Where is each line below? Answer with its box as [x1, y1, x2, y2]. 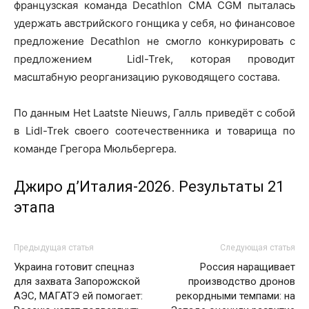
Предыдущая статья [14, 242, 94, 252]
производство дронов [188, 275, 295, 288]
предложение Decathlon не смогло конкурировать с [14, 34, 295, 48]
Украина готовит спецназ [14, 260, 134, 273]
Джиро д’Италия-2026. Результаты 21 [14, 177, 284, 195]
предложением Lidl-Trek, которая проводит [14, 52, 295, 66]
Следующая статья [220, 242, 295, 252]
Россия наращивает [200, 260, 295, 273]
